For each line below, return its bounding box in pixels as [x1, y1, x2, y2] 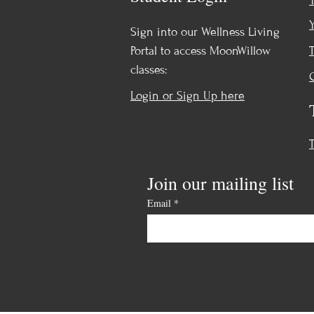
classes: [130, 62, 168, 77]
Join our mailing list [147, 170, 294, 195]
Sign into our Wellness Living [130, 24, 280, 39]
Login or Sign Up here [130, 88, 245, 103]
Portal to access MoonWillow [130, 43, 271, 58]
